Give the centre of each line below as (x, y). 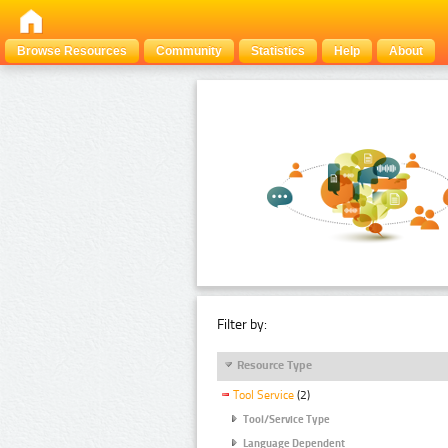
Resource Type (274, 364)
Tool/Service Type (286, 419)
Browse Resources (72, 51)
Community (189, 51)
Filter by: (242, 324)
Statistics (278, 51)
